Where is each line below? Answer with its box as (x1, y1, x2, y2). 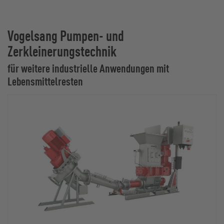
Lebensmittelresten (7, 73, 83, 89)
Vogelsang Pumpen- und (7, 26, 124, 45)
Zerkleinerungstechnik (7, 41, 116, 60)
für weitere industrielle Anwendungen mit (7, 60, 169, 76)
